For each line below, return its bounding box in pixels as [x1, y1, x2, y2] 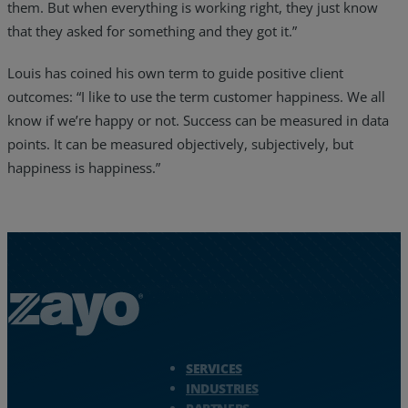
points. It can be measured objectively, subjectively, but [7, 135, 353, 154]
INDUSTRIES [186, 379, 259, 397]
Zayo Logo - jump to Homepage [6, 345, 205, 364]
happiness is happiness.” [7, 158, 160, 178]
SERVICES [186, 359, 242, 377]
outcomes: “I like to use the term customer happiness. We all [7, 87, 385, 107]
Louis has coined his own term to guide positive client [7, 64, 343, 83]
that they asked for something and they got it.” [7, 22, 297, 41]
